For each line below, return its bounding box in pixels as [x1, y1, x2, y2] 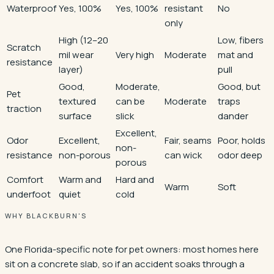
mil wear [59, 48, 94, 61]
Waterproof [7, 1, 56, 15]
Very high [116, 48, 154, 61]
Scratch [7, 40, 41, 54]
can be [116, 94, 145, 108]
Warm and [59, 172, 102, 186]
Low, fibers [218, 33, 264, 46]
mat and [218, 48, 253, 61]
